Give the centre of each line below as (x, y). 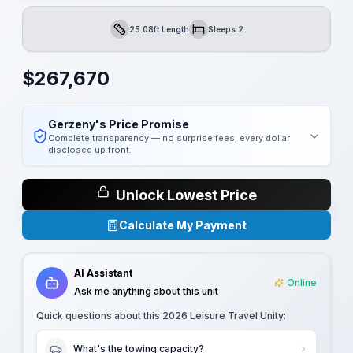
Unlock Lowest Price (186, 195)
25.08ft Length (159, 29)
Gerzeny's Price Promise (119, 124)
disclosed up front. (90, 150)
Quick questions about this (99, 316)
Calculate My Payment (183, 225)
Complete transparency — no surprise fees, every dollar (169, 138)
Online (302, 282)
